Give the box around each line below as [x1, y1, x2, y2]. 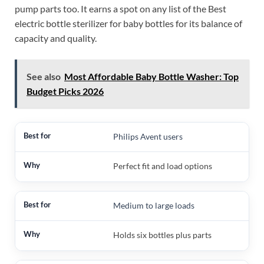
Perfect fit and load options [113, 161, 212, 171]
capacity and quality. [15, 32, 97, 44]
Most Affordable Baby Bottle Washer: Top [64, 71, 239, 82]
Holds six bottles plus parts [113, 230, 212, 240]
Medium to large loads [113, 200, 194, 211]
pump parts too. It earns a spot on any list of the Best [15, 3, 226, 15]
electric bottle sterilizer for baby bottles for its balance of [15, 18, 242, 29]
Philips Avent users [113, 131, 183, 142]
